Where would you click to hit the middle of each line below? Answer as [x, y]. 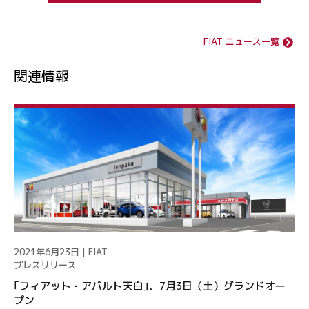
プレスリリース [45, 265]
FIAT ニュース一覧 [241, 42]
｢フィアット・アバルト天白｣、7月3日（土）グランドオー [150, 286]
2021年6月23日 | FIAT [61, 252]
